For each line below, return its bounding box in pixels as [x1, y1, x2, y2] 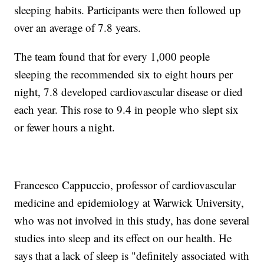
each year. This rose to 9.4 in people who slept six [14, 102, 239, 117]
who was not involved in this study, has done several [14, 213, 250, 228]
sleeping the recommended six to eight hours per [14, 67, 233, 82]
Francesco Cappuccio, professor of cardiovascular [14, 177, 236, 193]
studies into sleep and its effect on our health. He [14, 230, 232, 246]
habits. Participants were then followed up [55, 2, 242, 18]
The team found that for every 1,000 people [14, 49, 210, 64]
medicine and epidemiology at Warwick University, [14, 195, 245, 210]
